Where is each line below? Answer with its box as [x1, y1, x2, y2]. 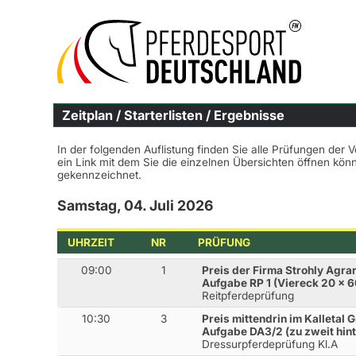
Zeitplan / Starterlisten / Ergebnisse [62, 107, 284, 123]
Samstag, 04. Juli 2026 [57, 197, 213, 214]
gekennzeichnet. [57, 168, 141, 181]
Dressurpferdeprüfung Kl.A [202, 338, 339, 351]
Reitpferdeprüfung [202, 289, 295, 303]
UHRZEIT [68, 235, 115, 249]
